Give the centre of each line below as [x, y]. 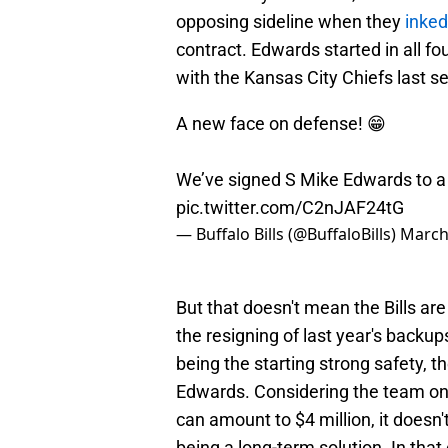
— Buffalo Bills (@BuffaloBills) [288, 234]
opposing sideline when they [290, 22]
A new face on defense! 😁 [281, 124]
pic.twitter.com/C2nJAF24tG [290, 208]
